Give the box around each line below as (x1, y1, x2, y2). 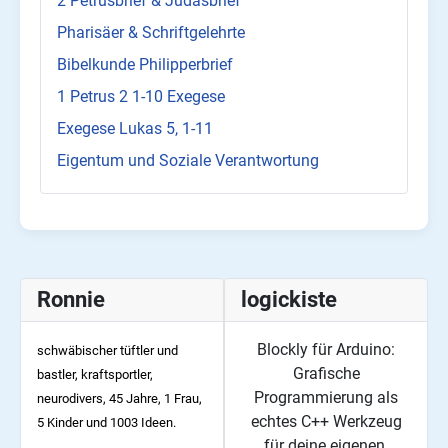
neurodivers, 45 (37, 391, 123, 407)
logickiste (241, 287, 337, 313)
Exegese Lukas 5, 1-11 (57, 119, 213, 139)
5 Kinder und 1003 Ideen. (37, 415, 179, 431)
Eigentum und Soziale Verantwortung (57, 151, 319, 171)
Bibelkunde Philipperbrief (57, 55, 233, 75)
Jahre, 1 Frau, (123, 391, 202, 407)
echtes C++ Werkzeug (250, 412, 402, 432)
